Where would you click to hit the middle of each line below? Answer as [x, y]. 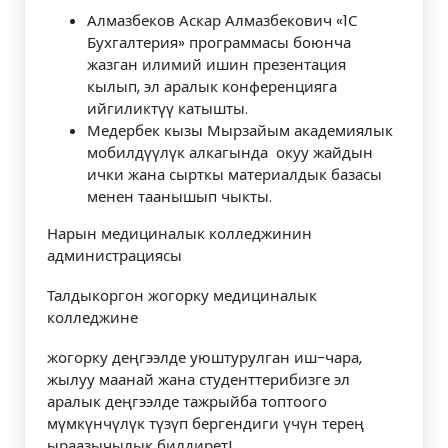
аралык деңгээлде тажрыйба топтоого [187, 401]
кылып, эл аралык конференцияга [212, 86]
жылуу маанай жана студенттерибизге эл [198, 379]
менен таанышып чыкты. [179, 196]
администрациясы [114, 255]
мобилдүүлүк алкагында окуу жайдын [230, 152]
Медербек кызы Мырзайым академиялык [240, 130]
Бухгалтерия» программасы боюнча [219, 42]
